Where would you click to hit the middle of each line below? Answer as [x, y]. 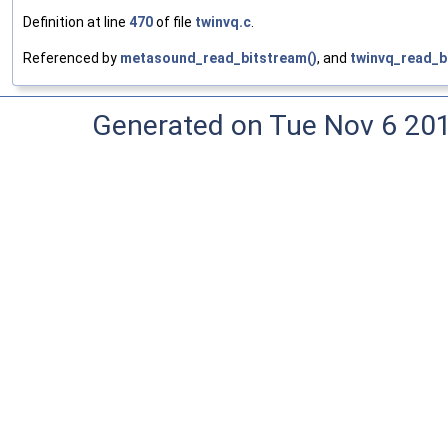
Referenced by [71, 57]
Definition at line [76, 21]
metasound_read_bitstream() [218, 57]
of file [174, 21]
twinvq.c [223, 21]
